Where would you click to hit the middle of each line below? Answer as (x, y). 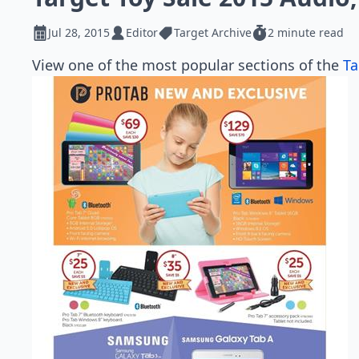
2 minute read (306, 32)
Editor (142, 32)
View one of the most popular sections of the (188, 65)
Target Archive (213, 32)
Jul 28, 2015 (79, 32)
